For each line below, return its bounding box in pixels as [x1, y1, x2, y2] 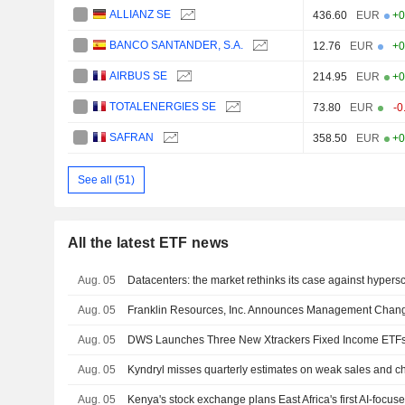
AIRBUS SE [109, 70, 168, 83]
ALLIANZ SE [109, 8, 172, 22]
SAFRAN [109, 131, 155, 145]
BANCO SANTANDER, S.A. [109, 39, 244, 52]
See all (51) [77, 173, 135, 186]
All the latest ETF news [67, 235, 230, 251]
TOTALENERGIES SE [109, 100, 217, 114]
